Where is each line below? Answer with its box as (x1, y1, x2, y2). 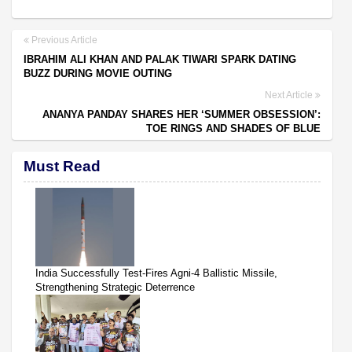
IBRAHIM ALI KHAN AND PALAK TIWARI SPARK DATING (24, 53, 296, 65)
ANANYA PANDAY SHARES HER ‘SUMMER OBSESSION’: (42, 108, 321, 120)
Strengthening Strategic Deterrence (35, 280, 195, 293)
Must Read (24, 157, 101, 174)
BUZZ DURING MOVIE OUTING (24, 67, 172, 79)
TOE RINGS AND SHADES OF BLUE (146, 122, 321, 134)
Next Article (265, 89, 315, 101)
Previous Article (29, 34, 97, 46)
